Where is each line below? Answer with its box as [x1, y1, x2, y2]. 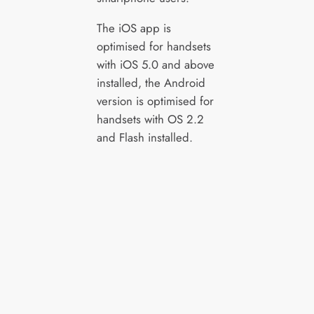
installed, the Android [96, 74, 205, 91]
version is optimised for [96, 92, 214, 109]
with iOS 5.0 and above [96, 55, 214, 73]
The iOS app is [96, 19, 171, 36]
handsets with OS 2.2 [96, 110, 204, 128]
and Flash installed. [96, 128, 193, 146]
